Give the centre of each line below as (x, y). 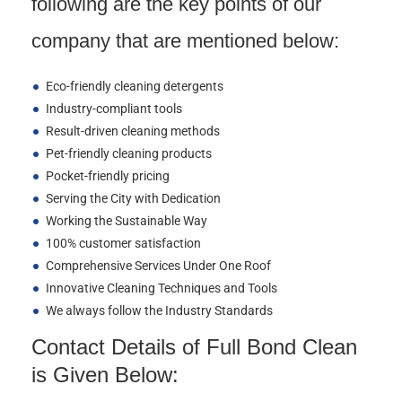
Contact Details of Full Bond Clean (194, 347)
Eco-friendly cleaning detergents (134, 86)
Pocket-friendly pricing (107, 176)
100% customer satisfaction (123, 243)
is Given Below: (105, 375)
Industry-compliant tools (114, 109)
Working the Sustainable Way (126, 221)
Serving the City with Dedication (133, 198)
